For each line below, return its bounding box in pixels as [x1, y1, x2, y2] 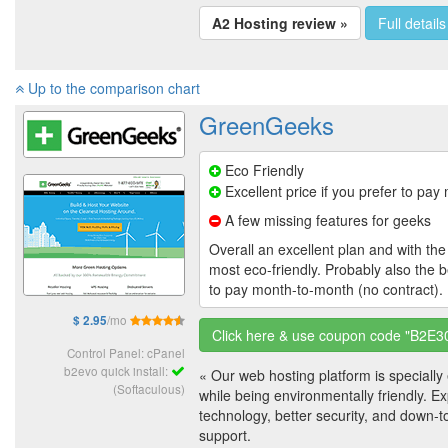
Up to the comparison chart [24, 77, 200, 98]
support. [199, 424, 251, 445]
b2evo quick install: [64, 361, 171, 379]
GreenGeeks [199, 106, 334, 142]
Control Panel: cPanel [67, 343, 185, 361]
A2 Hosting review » [212, 12, 348, 33]
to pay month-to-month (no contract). [209, 278, 443, 299]
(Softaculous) [113, 379, 185, 397]
